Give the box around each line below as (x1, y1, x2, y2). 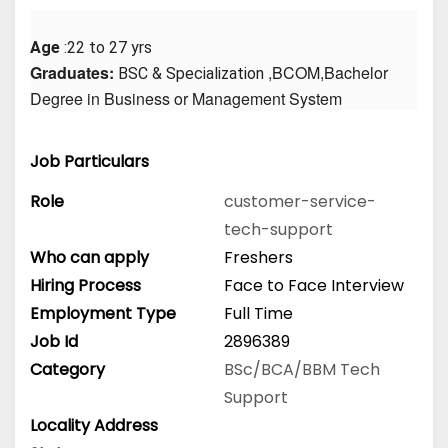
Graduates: (30, 61, 118, 85)
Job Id (30, 329, 78, 353)
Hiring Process (30, 273, 141, 297)
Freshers (224, 245, 293, 269)
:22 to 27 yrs (60, 38, 152, 58)
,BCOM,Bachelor (264, 61, 388, 85)
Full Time (224, 301, 293, 325)
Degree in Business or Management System (30, 87, 342, 111)
